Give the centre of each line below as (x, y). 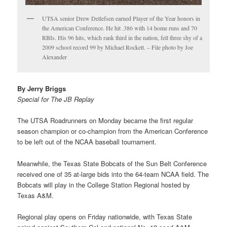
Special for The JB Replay (56, 99)
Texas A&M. (36, 195)
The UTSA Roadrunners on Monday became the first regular (105, 121)
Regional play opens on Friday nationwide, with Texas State (105, 216)
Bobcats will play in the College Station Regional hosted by (104, 184)
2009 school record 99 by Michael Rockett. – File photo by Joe (118, 47)
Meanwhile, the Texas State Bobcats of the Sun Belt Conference (112, 163)
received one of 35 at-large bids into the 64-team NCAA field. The (113, 174)
